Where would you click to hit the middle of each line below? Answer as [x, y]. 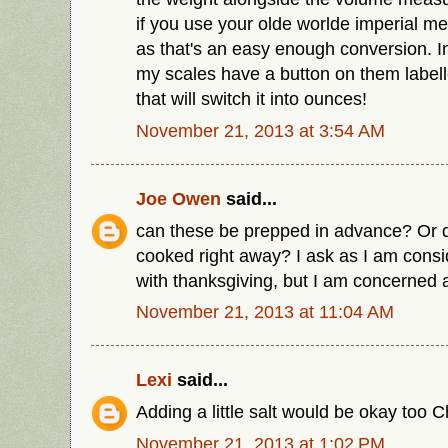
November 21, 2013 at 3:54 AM [260, 131]
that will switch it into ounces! [251, 99]
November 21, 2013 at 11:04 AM [265, 312]
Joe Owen [178, 198]
